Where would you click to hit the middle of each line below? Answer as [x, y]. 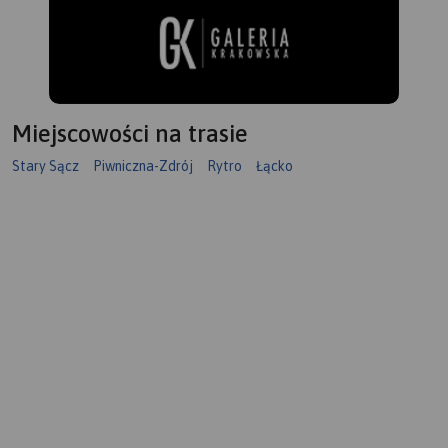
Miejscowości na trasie [130, 134]
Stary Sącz [45, 166]
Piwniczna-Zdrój [143, 166]
